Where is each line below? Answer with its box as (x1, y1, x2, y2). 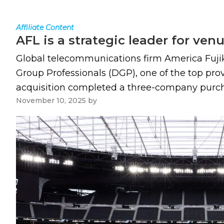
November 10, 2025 (16, 96, 86, 105)
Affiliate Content (16, 23, 74, 32)
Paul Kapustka (99, 96, 151, 105)
